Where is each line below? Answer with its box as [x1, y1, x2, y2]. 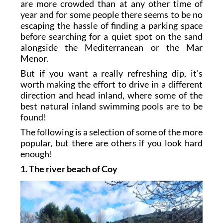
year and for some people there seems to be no [20, 9, 203, 20]
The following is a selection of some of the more [20, 126, 203, 138]
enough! [20, 148, 52, 160]
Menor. [20, 53, 48, 64]
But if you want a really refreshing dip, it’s [20, 68, 203, 79]
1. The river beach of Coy [20, 163, 117, 175]
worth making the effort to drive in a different [20, 79, 203, 90]
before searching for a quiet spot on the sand [20, 31, 203, 42]
